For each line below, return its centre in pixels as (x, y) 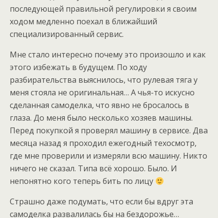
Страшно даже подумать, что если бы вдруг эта (101, 201)
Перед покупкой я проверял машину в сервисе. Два (109, 130)
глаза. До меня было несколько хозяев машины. (101, 118)
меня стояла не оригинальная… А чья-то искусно (102, 92)
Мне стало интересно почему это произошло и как (108, 54)
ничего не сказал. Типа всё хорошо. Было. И (93, 168)
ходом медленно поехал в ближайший (83, 21)
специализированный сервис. (67, 34)
